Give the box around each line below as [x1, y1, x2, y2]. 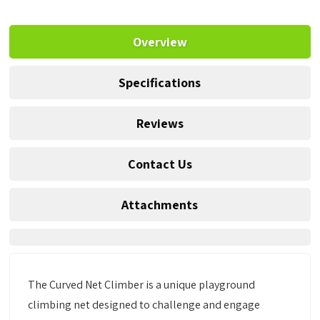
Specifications [119, 74, 201, 91]
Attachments [121, 196, 199, 214]
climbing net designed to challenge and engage [28, 297, 261, 313]
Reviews [136, 115, 184, 132]
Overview [132, 34, 187, 51]
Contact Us [127, 156, 192, 173]
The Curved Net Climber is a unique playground [28, 277, 256, 293]
